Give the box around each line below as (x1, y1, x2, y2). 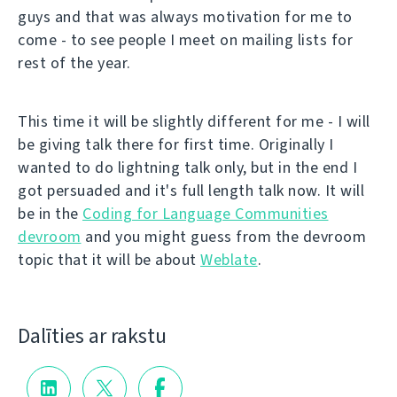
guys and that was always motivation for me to (18, 6, 353, 27)
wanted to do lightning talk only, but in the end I (18, 157, 357, 178)
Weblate (200, 249, 258, 270)
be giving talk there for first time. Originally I (18, 134, 334, 155)
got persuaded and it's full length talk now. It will (18, 180, 364, 201)
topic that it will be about (18, 249, 200, 270)
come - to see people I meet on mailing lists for (18, 29, 353, 51)
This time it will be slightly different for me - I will (18, 111, 370, 132)
